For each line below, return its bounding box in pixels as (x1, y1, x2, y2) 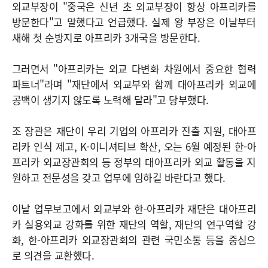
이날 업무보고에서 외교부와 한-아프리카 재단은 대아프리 (12, 201, 256, 217)
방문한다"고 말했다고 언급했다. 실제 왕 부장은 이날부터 (12, 14, 256, 30)
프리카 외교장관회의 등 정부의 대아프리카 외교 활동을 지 (12, 154, 256, 170)
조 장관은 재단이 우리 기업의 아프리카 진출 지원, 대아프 (12, 123, 256, 139)
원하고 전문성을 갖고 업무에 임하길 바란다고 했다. (12, 170, 226, 185)
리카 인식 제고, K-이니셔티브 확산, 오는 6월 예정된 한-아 (12, 139, 256, 154)
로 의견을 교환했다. (12, 248, 95, 263)
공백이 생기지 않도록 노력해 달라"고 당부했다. (12, 92, 212, 108)
